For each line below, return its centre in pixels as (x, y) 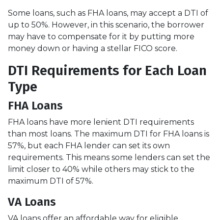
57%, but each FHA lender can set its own (89, 145)
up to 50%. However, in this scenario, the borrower (106, 25)
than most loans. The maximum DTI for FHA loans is (109, 134)
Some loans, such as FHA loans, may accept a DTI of (108, 13)
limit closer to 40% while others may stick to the (101, 169)
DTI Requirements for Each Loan (107, 70)
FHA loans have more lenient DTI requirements (101, 122)
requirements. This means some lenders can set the (109, 157)
